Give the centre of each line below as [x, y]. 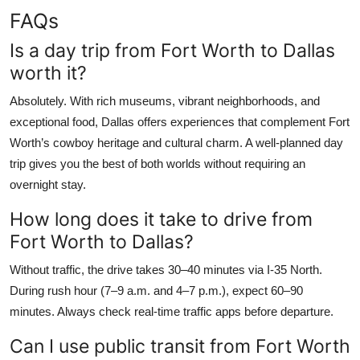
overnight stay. [48, 184]
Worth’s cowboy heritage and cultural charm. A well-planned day [176, 142]
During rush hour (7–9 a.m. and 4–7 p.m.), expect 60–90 [156, 290]
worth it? [48, 72]
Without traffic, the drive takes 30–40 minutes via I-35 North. [166, 269]
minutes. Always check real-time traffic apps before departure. [172, 311]
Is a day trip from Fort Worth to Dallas [172, 50]
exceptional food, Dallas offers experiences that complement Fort [180, 121]
